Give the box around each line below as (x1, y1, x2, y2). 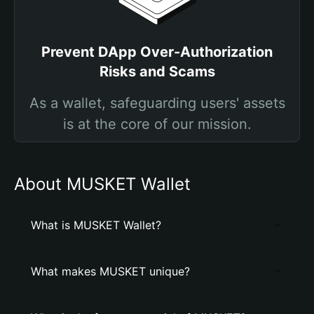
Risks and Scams (99, 63, 215, 80)
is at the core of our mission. (62, 116, 252, 132)
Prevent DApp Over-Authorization (41, 43, 273, 60)
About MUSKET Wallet (14, 174, 191, 194)
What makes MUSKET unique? (31, 264, 190, 278)
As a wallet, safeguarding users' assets (29, 95, 285, 111)
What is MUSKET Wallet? (31, 218, 161, 232)
